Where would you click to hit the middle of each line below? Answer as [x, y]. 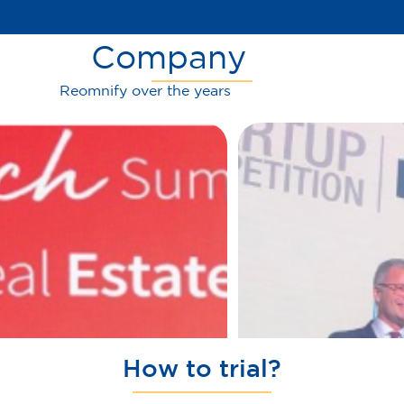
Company [168, 56]
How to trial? [202, 367]
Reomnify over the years [145, 90]
